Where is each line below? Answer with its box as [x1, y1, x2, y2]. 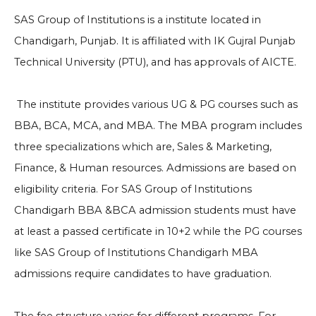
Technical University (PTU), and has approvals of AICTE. [14, 56, 296, 68]
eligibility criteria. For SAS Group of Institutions [14, 183, 252, 195]
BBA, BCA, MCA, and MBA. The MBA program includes [14, 119, 302, 132]
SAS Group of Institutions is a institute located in [14, 13, 261, 26]
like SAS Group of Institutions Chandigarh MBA [14, 246, 258, 259]
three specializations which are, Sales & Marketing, [14, 140, 272, 153]
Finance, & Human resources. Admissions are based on [14, 162, 296, 174]
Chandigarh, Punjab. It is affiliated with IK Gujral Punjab [14, 35, 296, 47]
